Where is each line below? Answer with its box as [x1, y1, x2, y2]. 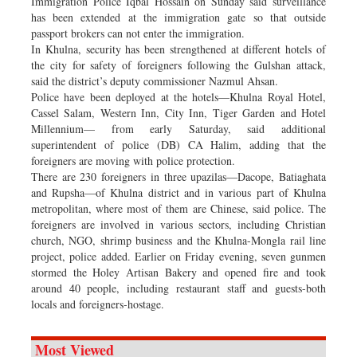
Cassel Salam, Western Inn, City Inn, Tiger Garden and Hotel [31, 104, 326, 120]
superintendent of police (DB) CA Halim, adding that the [31, 136, 326, 152]
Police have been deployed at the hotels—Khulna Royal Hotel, [31, 88, 326, 104]
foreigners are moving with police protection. [31, 152, 235, 168]
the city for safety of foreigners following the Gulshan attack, [31, 57, 326, 73]
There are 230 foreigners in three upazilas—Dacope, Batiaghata [31, 168, 326, 184]
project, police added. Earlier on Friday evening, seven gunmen [31, 248, 326, 264]
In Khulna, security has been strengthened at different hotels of [31, 41, 326, 57]
